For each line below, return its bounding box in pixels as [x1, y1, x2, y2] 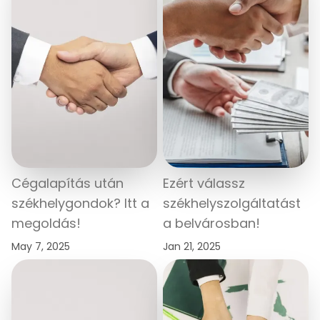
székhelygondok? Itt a [11, 194, 149, 212]
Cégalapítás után [11, 174, 124, 192]
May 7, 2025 [11, 239, 70, 254]
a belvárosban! [163, 214, 260, 232]
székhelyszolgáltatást [163, 194, 301, 212]
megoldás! [11, 214, 81, 232]
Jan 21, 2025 [163, 239, 221, 254]
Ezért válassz [163, 174, 245, 192]
